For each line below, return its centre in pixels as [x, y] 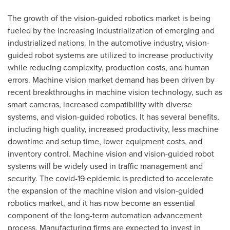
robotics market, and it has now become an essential [101, 203]
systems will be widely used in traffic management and [105, 166]
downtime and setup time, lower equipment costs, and [105, 141]
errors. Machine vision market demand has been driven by [111, 80]
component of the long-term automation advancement [105, 215]
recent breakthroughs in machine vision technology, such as [115, 92]
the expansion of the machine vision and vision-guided [106, 191]
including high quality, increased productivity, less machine [113, 129]
